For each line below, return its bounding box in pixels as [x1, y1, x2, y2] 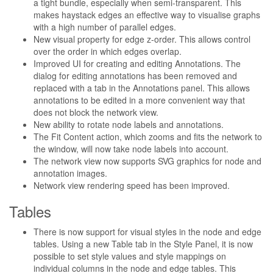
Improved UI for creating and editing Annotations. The [34, 57, 241, 69]
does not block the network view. [34, 106, 158, 118]
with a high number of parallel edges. [34, 21, 176, 33]
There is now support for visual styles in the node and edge [34, 225, 261, 238]
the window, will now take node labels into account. [34, 143, 229, 155]
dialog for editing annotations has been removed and [34, 69, 237, 82]
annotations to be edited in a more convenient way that [34, 94, 245, 106]
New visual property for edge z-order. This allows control [34, 33, 250, 45]
